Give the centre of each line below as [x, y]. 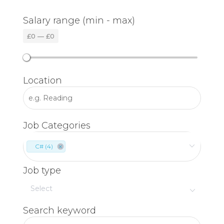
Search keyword [60, 211]
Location [43, 81]
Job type [42, 171]
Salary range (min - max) [79, 21]
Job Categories [57, 126]
